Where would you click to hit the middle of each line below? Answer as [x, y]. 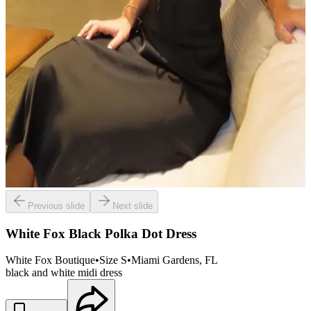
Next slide [133, 206]
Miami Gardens [165, 260]
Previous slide [56, 206]
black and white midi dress [64, 273]
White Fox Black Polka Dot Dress [101, 233]
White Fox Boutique [50, 260]
